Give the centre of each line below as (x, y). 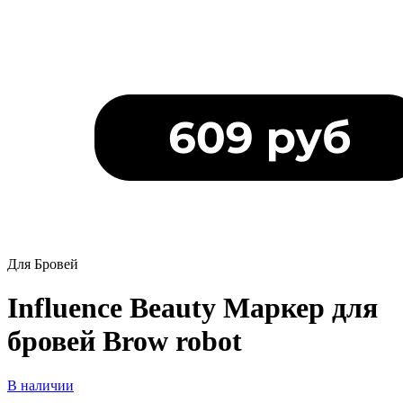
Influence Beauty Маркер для (193, 308)
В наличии (40, 385)
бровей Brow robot (125, 341)
